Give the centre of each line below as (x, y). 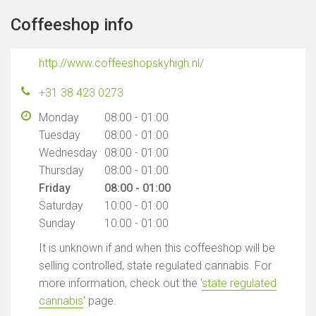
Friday (55, 188)
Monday (59, 117)
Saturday (61, 206)
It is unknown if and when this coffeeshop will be (157, 248)
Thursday (61, 170)
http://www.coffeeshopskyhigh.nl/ (121, 63)
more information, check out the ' (120, 283)
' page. (100, 301)
